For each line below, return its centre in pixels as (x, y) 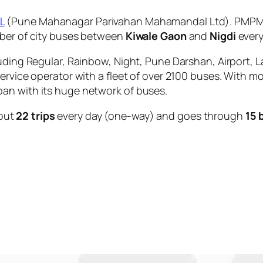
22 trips (36, 115)
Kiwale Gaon (156, 36)
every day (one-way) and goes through (150, 115)
